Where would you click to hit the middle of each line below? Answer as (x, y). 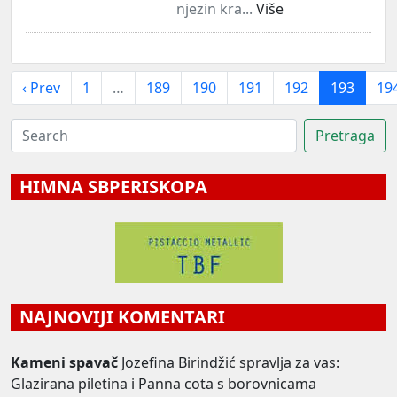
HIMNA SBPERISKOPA (109, 186)
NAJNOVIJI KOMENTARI (118, 316)
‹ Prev (41, 87)
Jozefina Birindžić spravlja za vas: (230, 362)
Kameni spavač (64, 362)
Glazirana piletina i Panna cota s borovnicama (163, 383)
